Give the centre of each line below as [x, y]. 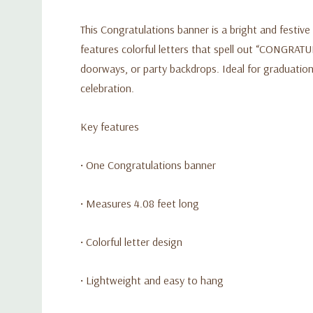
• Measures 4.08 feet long [140, 203]
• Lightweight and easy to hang [152, 280]
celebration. [107, 88]
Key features [110, 126]
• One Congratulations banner [148, 165]
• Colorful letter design [131, 241]
